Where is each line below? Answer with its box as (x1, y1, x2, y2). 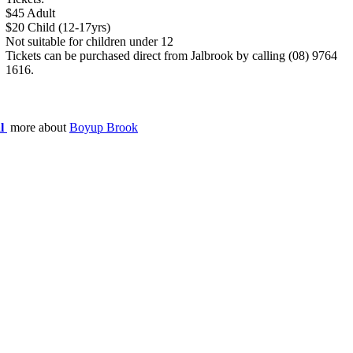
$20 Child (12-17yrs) (6, 20, 110, 34)
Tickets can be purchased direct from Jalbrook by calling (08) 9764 (6, 49, 337, 62)
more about (10, 121, 69, 134)
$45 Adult (6, 6, 55, 20)
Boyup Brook (69, 121, 138, 134)
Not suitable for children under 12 (6, 35, 173, 48)
